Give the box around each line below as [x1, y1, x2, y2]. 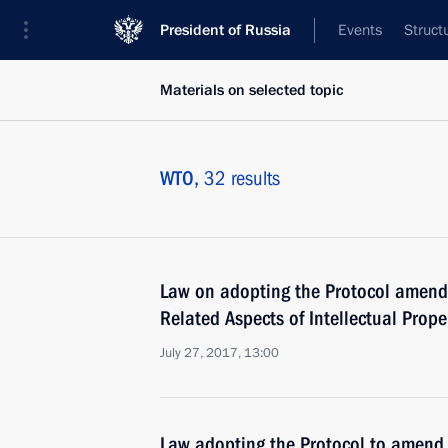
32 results [204, 166, 280, 190]
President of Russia [160, 20, 291, 40]
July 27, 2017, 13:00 [160, 344, 279, 362]
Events [338, 20, 382, 40]
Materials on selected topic [160, 80, 344, 100]
